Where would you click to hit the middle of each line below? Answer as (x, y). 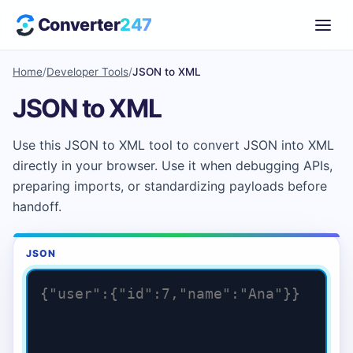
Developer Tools (87, 72)
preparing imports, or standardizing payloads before (170, 186)
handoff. (37, 206)
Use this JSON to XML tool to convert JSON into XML (173, 145)
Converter (79, 24)
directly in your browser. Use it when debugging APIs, (173, 165)
